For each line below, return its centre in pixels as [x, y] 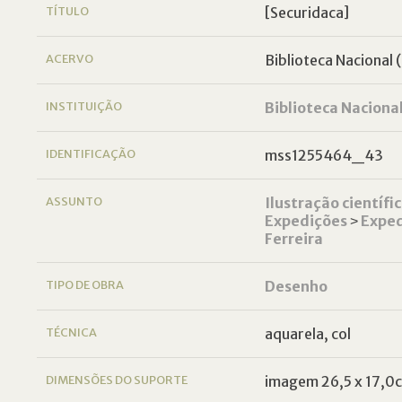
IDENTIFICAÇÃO [91, 153]
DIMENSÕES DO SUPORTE [117, 380]
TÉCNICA [72, 332]
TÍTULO [68, 11]
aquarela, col [307, 334]
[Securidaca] [306, 13]
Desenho [296, 286]
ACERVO [70, 58]
